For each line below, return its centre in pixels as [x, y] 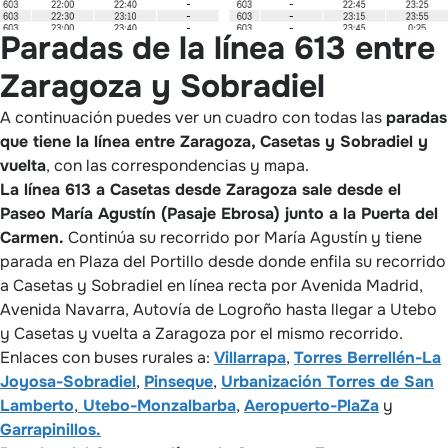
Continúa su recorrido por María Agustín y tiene [243, 237]
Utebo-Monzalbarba [157, 405]
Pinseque [178, 381]
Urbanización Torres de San [327, 381]
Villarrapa [250, 357]
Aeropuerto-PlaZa [311, 405]
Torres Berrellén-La [367, 357]
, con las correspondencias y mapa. [177, 165]
